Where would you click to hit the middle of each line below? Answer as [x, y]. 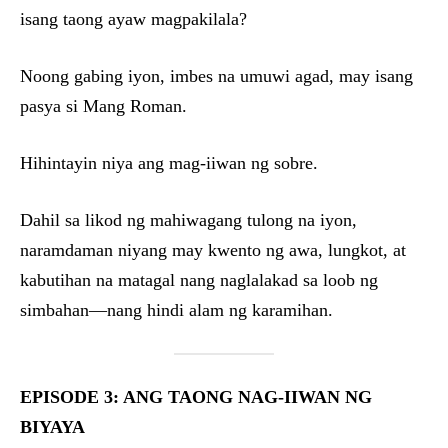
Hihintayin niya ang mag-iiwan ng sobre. [169, 163]
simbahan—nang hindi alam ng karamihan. [176, 310]
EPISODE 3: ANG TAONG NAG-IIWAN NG [196, 397]
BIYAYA [52, 427]
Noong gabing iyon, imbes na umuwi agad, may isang [216, 76]
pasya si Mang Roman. [103, 106]
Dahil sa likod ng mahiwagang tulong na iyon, [188, 220]
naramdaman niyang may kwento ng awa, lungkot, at [213, 250]
